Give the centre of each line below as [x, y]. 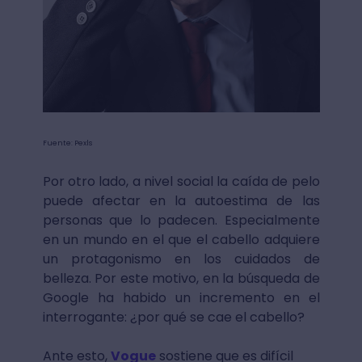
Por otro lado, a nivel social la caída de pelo [181, 182]
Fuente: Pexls [67, 143]
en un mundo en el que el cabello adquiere [181, 240]
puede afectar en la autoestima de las [181, 201]
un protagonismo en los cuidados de [181, 259]
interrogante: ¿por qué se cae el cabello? [175, 318]
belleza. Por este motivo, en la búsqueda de [181, 279]
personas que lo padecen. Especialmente [181, 221]
